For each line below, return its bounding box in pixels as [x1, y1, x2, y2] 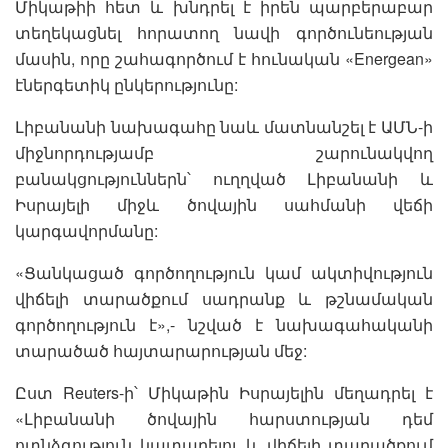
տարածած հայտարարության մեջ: [15, 339, 307, 363]
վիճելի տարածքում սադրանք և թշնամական [15, 287, 433, 311]
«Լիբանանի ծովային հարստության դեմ [15, 407, 433, 431]
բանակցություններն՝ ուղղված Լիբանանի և [15, 167, 433, 191]
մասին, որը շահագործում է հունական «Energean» [15, 47, 433, 71]
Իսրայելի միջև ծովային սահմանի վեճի [15, 193, 433, 217]
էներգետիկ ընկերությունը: [15, 73, 238, 97]
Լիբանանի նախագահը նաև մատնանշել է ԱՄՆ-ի [15, 115, 433, 139]
